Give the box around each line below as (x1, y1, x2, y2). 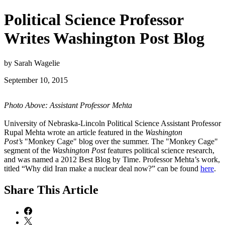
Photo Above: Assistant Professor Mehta (4, 100, 132, 109)
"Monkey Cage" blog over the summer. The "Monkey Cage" (23, 137, 218, 146)
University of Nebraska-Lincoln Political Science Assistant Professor (4, 119, 221, 128)
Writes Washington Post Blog (4, 29, 204, 48)
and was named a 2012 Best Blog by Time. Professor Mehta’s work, (4, 155, 220, 164)
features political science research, (105, 146, 214, 155)
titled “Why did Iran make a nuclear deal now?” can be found (4, 164, 200, 173)
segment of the (4, 146, 52, 155)
